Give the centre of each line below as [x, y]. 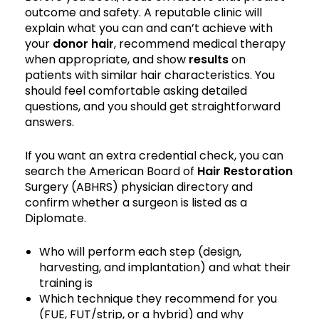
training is [66, 283]
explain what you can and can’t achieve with [149, 28]
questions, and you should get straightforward [153, 106]
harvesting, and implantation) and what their [165, 267]
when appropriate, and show [107, 59]
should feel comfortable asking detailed [136, 90]
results [209, 59]
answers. [49, 122]
